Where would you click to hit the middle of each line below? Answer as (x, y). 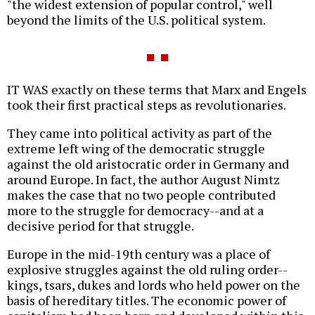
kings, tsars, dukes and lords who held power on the (154, 284)
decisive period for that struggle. (101, 225)
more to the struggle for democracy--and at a (135, 210)
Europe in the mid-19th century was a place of (139, 253)
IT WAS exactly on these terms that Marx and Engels (157, 89)
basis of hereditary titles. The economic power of (147, 300)
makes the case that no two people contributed (141, 194)
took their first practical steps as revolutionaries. (147, 104)
